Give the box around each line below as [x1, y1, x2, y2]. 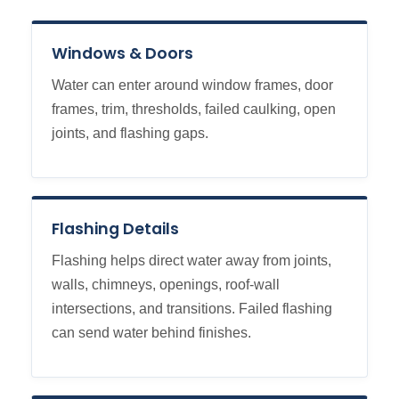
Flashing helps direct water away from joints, [52, 253, 331, 269]
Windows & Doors [52, 43, 193, 65]
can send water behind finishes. [52, 325, 251, 341]
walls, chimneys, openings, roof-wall [52, 277, 280, 293]
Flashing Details [52, 218, 179, 240]
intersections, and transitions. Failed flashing [52, 301, 332, 317]
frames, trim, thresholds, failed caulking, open [52, 102, 336, 118]
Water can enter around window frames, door [52, 77, 333, 94]
